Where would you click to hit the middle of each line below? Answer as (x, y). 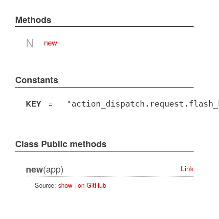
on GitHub (92, 185)
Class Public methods (61, 144)
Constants (36, 80)
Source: (46, 185)
